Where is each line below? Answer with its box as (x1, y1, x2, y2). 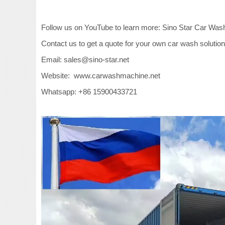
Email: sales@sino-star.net (41, 55, 129, 64)
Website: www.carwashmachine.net (41, 71, 164, 80)
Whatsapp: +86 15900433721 (41, 87, 137, 96)
